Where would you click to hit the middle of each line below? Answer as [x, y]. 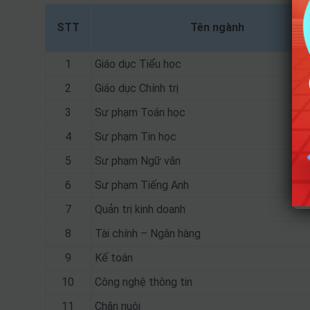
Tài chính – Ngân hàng [147, 234]
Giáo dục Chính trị [136, 88]
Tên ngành [217, 27]
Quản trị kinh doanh [140, 209]
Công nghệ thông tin [143, 282]
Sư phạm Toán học [140, 112]
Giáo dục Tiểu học [138, 64]
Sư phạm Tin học [135, 137]
